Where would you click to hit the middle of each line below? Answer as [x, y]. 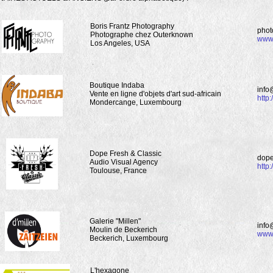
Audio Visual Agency [124, 162]
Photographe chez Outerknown [142, 35]
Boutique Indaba [117, 85]
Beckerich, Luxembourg [129, 238]
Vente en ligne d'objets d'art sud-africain [155, 94]
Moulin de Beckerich [123, 230]
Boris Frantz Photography [132, 26]
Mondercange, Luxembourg [136, 102]
